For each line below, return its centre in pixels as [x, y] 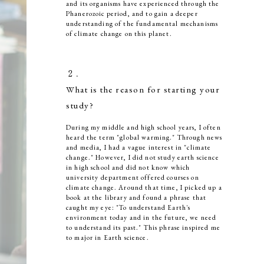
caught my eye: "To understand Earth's [128, 207]
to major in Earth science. [108, 237]
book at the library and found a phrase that [136, 197]
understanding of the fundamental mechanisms [142, 24]
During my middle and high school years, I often [143, 127]
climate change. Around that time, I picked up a [144, 187]
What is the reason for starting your [143, 89]
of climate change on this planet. [119, 34]
